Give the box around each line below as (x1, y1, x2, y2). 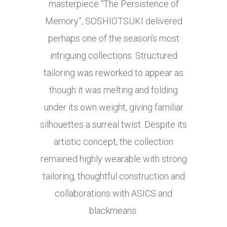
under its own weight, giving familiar (44, 102, 183, 113)
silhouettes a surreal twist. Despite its (40, 119, 187, 130)
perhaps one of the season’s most (48, 33, 179, 44)
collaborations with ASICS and (55, 188, 172, 199)
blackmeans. (89, 205, 138, 216)
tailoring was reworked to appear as (44, 67, 183, 79)
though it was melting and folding (49, 85, 178, 96)
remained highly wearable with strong (40, 154, 187, 165)
